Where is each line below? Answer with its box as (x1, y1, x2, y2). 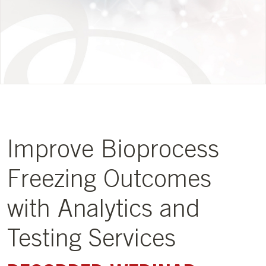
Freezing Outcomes (7, 169, 211, 195)
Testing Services (7, 229, 183, 254)
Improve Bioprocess (7, 140, 219, 165)
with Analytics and (7, 199, 200, 224)
